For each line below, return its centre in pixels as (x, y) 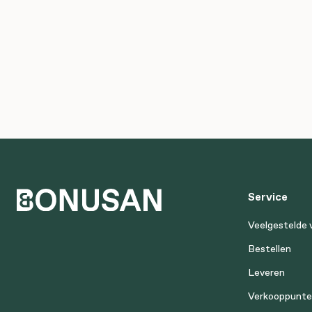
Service (268, 196)
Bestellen (270, 249)
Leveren (266, 272)
